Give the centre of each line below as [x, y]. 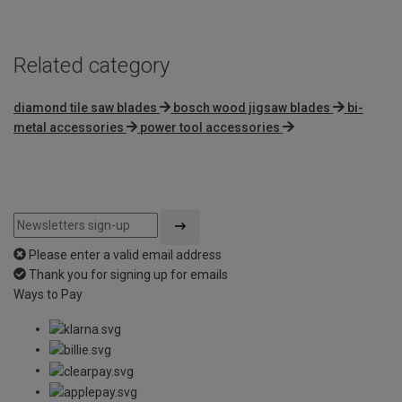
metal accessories [69, 127]
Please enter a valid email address [125, 254]
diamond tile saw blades [85, 107]
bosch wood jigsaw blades [252, 107]
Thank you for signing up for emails [128, 274]
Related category [92, 65]
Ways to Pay [48, 294]
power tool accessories [210, 127]
